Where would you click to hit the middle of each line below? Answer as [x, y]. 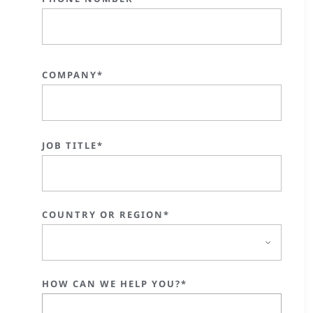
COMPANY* [73, 75]
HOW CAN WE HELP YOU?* [115, 284]
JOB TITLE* [73, 145]
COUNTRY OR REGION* [106, 214]
